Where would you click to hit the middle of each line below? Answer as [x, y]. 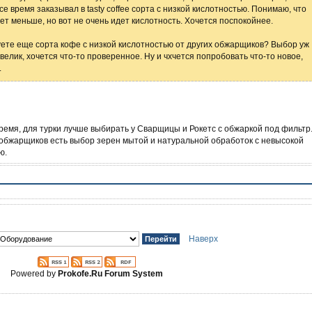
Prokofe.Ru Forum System [110, 273]
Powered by [34, 273]
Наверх [203, 239]
